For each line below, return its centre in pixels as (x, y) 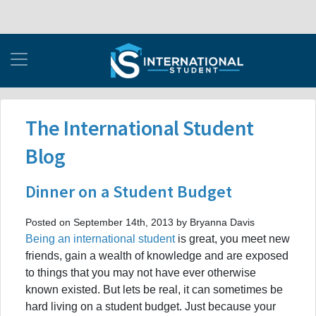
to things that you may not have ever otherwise (141, 272)
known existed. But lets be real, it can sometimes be (154, 289)
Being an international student (102, 238)
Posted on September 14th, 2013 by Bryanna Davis (140, 222)
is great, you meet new (234, 238)
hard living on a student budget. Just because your (151, 306)
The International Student (140, 127)
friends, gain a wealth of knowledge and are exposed (157, 255)
